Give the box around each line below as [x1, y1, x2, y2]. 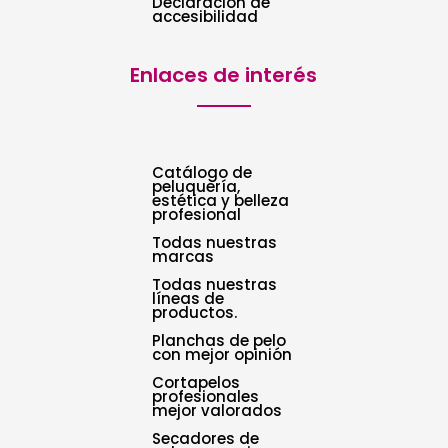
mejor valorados [152, 399, 283, 421]
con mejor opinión [152, 343, 293, 365]
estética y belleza [152, 189, 290, 211]
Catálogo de [152, 161, 253, 183]
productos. [152, 301, 238, 323]
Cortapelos [152, 371, 241, 393]
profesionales [152, 385, 260, 407]
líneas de [152, 287, 225, 309]
